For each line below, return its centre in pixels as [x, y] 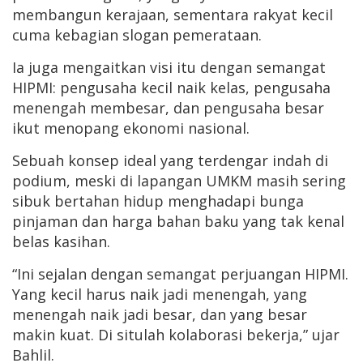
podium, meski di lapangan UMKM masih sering [179, 181]
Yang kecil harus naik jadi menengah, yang [160, 295]
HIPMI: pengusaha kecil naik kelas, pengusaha [171, 88]
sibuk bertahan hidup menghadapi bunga [158, 201]
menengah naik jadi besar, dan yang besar [160, 315]
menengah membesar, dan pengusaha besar [168, 108]
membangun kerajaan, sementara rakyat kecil [173, 15]
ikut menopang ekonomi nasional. [133, 128]
